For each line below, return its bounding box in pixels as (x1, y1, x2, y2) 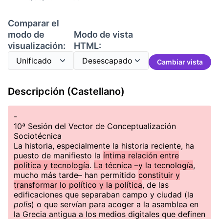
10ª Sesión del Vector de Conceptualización (14, 121, 176, 131)
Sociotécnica (14, 131, 62, 141)
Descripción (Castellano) (8, 86, 125, 97)
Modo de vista (74, 29, 133, 40)
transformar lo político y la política (14, 180, 142, 190)
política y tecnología (14, 160, 89, 170)
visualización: (8, 41, 66, 51)
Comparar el (8, 18, 59, 28)
